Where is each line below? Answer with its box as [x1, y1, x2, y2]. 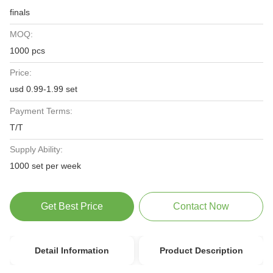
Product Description [159, 246, 243, 255]
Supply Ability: [10, 144, 63, 154]
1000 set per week [10, 161, 81, 171]
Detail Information [34, 246, 109, 255]
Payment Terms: [10, 106, 73, 116]
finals [10, 7, 30, 17]
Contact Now [173, 201, 230, 211]
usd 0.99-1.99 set [10, 84, 77, 94]
